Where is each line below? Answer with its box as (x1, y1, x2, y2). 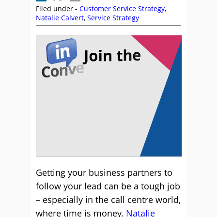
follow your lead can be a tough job (36, 180, 180, 192)
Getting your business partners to (36, 167, 172, 178)
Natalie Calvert (36, 13, 84, 22)
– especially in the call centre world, (36, 194, 181, 205)
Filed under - (36, 4, 79, 13)
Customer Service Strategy (79, 4, 165, 13)
